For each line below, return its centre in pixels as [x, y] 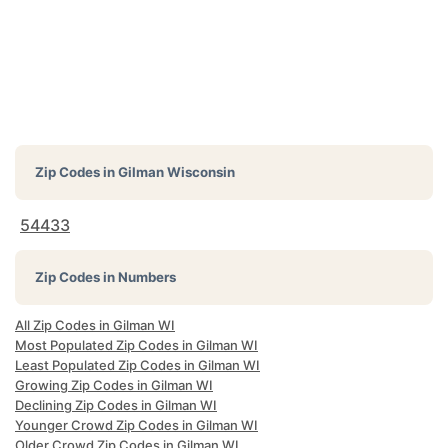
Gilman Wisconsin [176, 172]
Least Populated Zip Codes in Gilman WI [137, 365]
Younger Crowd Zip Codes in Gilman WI [136, 425]
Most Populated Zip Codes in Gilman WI [136, 345]
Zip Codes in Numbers [105, 277]
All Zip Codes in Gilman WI [95, 325]
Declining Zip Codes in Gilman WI [116, 405]
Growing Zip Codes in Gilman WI [114, 385]
